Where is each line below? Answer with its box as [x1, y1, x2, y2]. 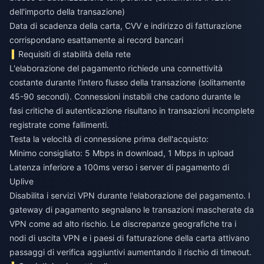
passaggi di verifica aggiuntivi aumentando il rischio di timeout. [9, 247, 252, 258]
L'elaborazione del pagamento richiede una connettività [9, 63, 223, 74]
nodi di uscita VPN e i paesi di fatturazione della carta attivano [9, 233, 249, 243]
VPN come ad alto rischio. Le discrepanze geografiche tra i [9, 219, 236, 229]
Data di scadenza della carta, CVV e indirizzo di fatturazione [9, 21, 242, 31]
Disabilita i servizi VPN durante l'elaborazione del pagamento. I [9, 190, 250, 201]
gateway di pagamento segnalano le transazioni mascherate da [9, 204, 254, 215]
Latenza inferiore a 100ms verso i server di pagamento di [9, 162, 229, 173]
